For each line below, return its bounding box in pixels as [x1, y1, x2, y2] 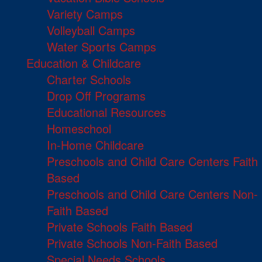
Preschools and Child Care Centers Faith [47, 153, 258, 170]
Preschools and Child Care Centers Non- [47, 185, 258, 203]
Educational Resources [47, 104, 166, 121]
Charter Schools [47, 71, 131, 88]
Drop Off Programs [47, 87, 146, 105]
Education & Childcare [26, 54, 141, 72]
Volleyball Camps [47, 22, 135, 39]
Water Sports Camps [47, 38, 156, 56]
